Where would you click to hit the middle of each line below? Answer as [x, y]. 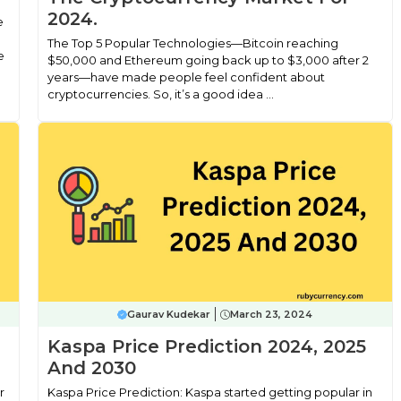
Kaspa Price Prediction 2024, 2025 [206, 346]
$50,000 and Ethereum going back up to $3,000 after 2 [208, 60]
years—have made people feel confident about [186, 77]
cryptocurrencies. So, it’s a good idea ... [160, 94]
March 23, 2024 [272, 314]
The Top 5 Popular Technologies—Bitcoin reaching [192, 43]
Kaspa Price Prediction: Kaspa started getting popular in [209, 392]
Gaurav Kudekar [169, 314]
